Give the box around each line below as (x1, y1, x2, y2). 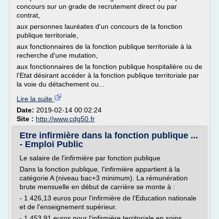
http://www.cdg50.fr (36, 115, 95, 123)
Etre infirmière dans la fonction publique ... (20, 131, 198, 140)
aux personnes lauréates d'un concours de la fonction (17, 22, 182, 30)
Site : (17, 115, 36, 123)
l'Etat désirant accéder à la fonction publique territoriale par (17, 71, 199, 79)
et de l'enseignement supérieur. (20, 203, 117, 211)
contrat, (17, 11, 42, 19)
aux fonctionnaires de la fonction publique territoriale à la (17, 43, 192, 50)
